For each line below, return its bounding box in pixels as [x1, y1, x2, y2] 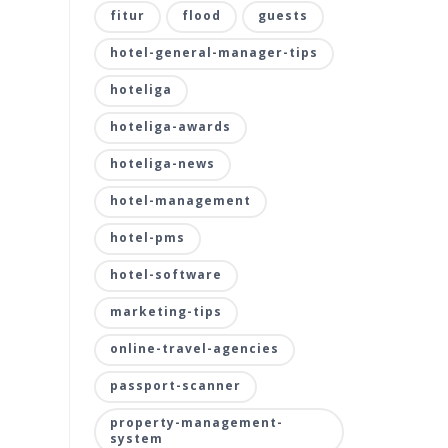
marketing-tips [109, 303, 222, 320]
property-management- [109, 414, 283, 431]
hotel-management [109, 192, 251, 209]
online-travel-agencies [109, 340, 279, 357]
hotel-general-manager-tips [109, 44, 318, 61]
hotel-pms [109, 229, 185, 246]
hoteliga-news [109, 155, 215, 172]
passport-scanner [109, 377, 241, 394]
